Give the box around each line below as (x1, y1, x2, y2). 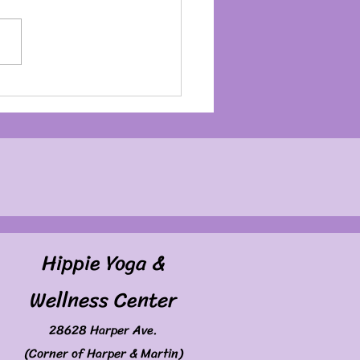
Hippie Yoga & (42, 244, 165, 282)
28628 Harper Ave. (49, 318, 157, 342)
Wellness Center (30, 281, 177, 319)
